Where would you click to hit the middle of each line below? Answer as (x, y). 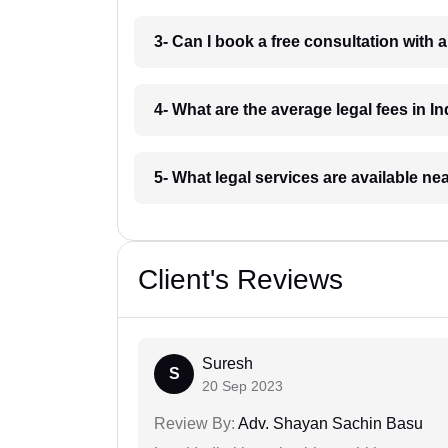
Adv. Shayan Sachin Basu (329, 423)
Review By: (194, 423)
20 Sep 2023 (242, 385)
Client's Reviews (240, 279)
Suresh (227, 363)
